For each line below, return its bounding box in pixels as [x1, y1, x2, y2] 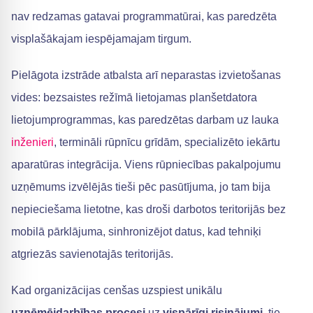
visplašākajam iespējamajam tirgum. [11, 33, 191, 45]
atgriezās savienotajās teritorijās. [11, 248, 173, 260]
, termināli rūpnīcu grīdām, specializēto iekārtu [54, 136, 280, 148]
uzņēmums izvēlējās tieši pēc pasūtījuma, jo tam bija [11, 181, 270, 193]
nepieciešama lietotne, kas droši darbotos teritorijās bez [11, 203, 286, 215]
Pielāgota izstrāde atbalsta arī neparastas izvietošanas [11, 69, 281, 81]
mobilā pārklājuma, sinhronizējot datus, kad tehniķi [11, 226, 261, 238]
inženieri [11, 136, 54, 148]
